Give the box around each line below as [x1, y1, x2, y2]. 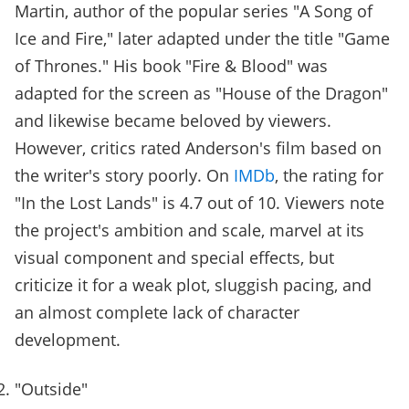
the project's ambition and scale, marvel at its [15, 219, 364, 242]
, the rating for [275, 164, 383, 187]
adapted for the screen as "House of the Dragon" [15, 82, 388, 105]
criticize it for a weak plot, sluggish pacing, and [15, 274, 372, 297]
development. [15, 329, 121, 351]
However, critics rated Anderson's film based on [15, 137, 382, 160]
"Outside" [15, 378, 88, 401]
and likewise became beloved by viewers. [15, 110, 331, 132]
